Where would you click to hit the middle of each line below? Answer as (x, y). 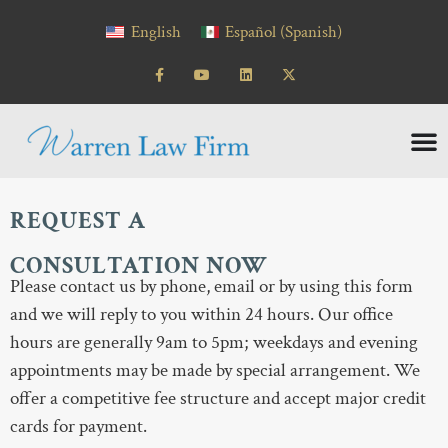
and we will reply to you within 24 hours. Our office (201, 315)
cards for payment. (78, 427)
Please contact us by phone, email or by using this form (211, 287)
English (155, 31)
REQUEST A (78, 221)
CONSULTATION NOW (139, 266)
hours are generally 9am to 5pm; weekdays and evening (214, 343)
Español (251, 31)
